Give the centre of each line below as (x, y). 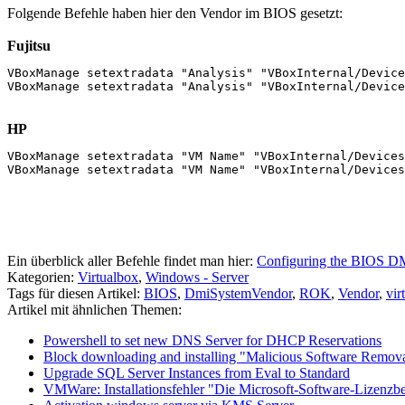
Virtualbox (108, 277)
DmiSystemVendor (238, 293)
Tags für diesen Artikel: (75, 293)
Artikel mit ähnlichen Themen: (94, 309)
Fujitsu (29, 45)
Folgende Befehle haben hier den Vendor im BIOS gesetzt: (175, 13)
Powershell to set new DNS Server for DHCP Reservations (212, 340)
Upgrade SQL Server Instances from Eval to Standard (197, 372)
